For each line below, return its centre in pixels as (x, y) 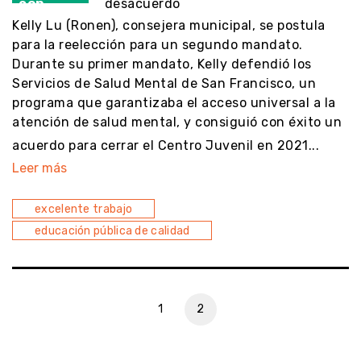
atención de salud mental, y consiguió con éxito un (177, 122)
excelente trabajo (84, 209)
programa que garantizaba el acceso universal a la (174, 102)
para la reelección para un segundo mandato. (158, 44)
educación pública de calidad (112, 230)
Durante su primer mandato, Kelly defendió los (162, 64)
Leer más (39, 168)
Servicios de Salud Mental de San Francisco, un (164, 83)
